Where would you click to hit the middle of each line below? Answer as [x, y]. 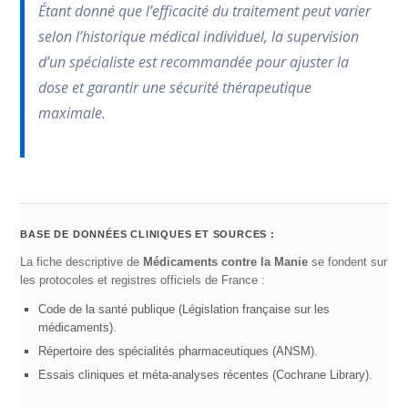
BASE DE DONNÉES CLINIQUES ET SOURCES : [148, 234]
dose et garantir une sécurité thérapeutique [175, 87]
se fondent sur [348, 261]
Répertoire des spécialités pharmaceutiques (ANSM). [178, 351]
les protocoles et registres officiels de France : [143, 280]
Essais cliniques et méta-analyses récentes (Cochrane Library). [206, 374]
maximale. [72, 112]
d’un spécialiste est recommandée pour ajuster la [194, 61]
